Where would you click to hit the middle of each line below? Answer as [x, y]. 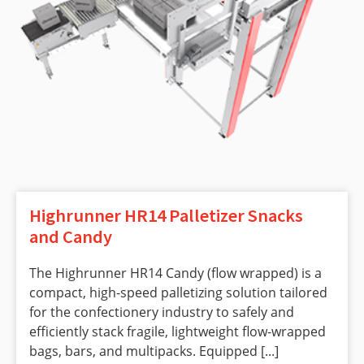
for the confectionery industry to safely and [162, 312]
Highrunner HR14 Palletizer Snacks [166, 215]
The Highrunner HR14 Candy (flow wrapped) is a [175, 273]
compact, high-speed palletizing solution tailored [178, 292]
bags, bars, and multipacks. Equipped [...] [154, 351]
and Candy [71, 236]
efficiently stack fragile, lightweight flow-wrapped [178, 331]
